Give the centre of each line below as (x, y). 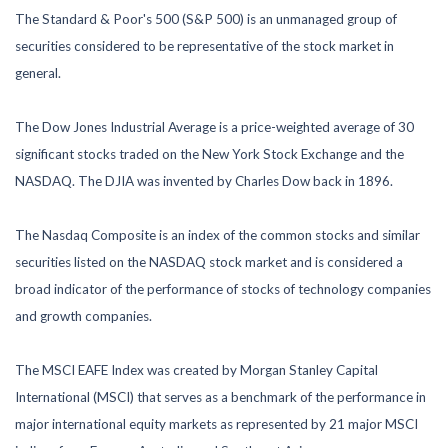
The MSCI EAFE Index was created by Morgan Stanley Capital (196, 369)
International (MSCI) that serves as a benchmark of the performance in (220, 396)
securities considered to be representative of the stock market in (204, 45)
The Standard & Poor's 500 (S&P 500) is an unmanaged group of (206, 18)
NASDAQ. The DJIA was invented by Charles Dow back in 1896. (204, 180)
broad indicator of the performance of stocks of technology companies (223, 288)
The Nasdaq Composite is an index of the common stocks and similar (217, 234)
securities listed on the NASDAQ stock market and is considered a (209, 261)
